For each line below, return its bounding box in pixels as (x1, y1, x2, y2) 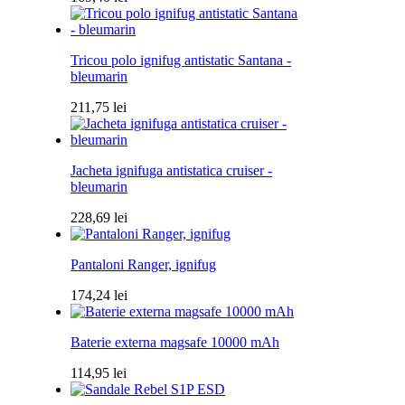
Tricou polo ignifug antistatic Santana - (71, 52, 291, 68)
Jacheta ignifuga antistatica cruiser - (71, 162, 272, 178)
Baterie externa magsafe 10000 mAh (71, 334, 279, 350)
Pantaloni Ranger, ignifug (71, 256, 216, 272)
